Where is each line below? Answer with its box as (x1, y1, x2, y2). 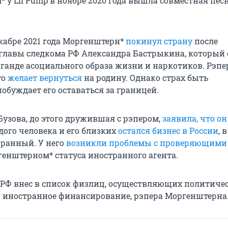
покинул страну (126, 36, 192, 47)
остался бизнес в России (118, 125, 218, 136)
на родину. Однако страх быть (82, 72, 208, 83)
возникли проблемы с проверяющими (66, 137, 227, 149)
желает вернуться (8, 72, 82, 83)
